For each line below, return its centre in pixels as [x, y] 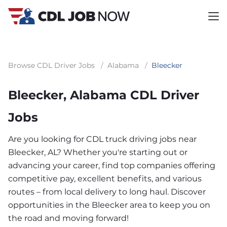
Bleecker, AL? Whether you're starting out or [98, 152]
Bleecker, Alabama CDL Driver [104, 95]
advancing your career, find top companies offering [112, 165]
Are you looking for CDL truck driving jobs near [102, 139]
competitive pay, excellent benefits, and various [105, 179]
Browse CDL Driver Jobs [51, 65]
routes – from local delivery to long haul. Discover [107, 192]
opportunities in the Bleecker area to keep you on [109, 205]
